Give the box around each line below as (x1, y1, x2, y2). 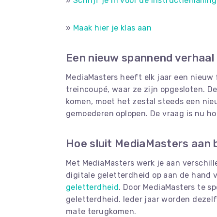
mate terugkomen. (66, 207, 137, 216)
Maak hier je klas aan (73, 23, 152, 32)
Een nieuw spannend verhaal (66, 51, 214, 64)
